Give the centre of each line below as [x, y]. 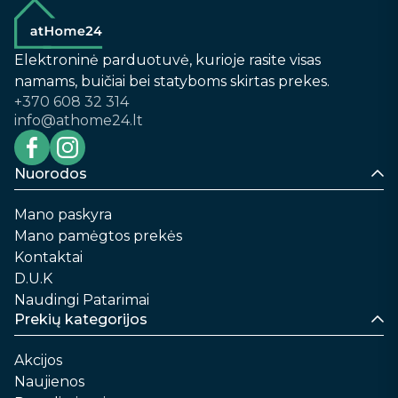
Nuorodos [51, 173]
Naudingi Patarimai [82, 299]
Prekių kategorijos [81, 319]
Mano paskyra [63, 214]
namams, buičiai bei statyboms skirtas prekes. [172, 81]
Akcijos [38, 360]
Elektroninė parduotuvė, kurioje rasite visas [167, 60]
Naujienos [49, 381]
